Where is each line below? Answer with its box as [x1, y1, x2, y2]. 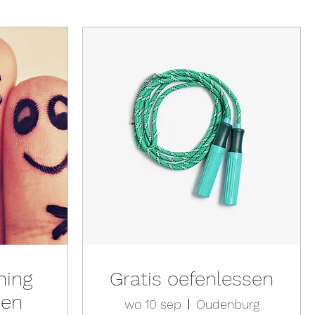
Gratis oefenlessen [110, 267, 274, 290]
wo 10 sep [124, 297, 181, 311]
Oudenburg [195, 297, 259, 311]
